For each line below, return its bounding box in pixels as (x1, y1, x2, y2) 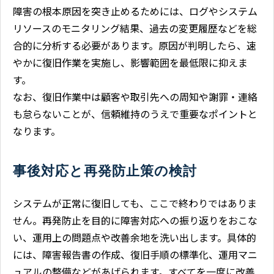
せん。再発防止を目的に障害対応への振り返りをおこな (13, 213, 257, 228)
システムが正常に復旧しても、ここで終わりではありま (13, 196, 257, 211)
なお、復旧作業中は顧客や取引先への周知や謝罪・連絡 (13, 89, 257, 105)
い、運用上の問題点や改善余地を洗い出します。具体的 (13, 230, 256, 245)
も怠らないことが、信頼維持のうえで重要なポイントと (13, 106, 257, 122)
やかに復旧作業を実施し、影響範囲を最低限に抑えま (13, 55, 248, 70)
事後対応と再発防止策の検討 (13, 163, 197, 179)
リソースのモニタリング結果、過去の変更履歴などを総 (13, 21, 257, 36)
